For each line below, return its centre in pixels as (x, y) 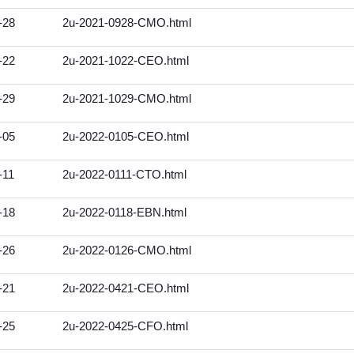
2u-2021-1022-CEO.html (126, 61)
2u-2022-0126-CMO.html (127, 250)
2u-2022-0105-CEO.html (126, 137)
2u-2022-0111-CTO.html (124, 175)
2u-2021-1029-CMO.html (127, 99)
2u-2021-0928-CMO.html (127, 23)
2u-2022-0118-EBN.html (124, 213)
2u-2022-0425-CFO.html (125, 326)
